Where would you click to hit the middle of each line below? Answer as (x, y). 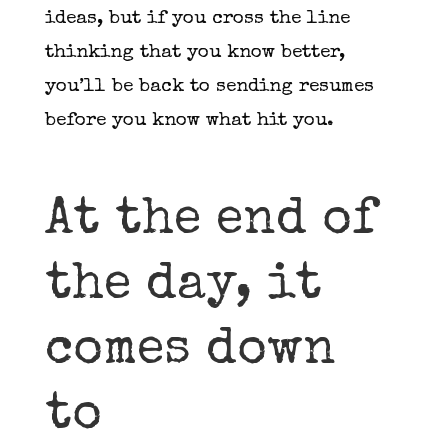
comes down (190, 352)
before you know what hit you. (192, 121)
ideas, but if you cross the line (197, 19)
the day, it (183, 287)
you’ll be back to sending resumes (209, 87)
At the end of (210, 222)
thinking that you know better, (194, 53)
